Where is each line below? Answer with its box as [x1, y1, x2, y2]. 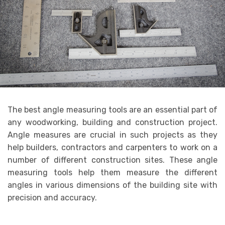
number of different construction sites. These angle [8, 155, 217, 165]
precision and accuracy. [8, 193, 97, 203]
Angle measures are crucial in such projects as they [8, 130, 217, 140]
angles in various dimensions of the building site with [8, 180, 217, 190]
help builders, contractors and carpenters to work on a [8, 143, 217, 153]
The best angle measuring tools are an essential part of [8, 105, 217, 115]
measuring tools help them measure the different [8, 168, 217, 178]
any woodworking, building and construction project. [8, 118, 217, 128]
